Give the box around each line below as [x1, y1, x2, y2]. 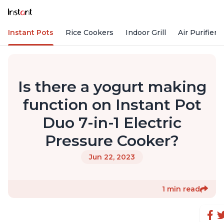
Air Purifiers [178, 28, 221, 37]
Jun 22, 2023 [89, 152, 135, 162]
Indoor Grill [125, 28, 166, 37]
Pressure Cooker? [45, 131, 179, 150]
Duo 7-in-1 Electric [42, 113, 181, 132]
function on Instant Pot [22, 95, 201, 114]
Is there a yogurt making [17, 77, 206, 96]
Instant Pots [8, 28, 53, 37]
